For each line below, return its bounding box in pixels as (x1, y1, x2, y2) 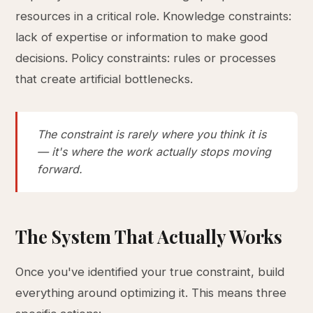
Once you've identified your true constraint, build (15, 265, 285, 279)
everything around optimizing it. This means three (15, 286, 287, 300)
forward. (37, 162, 83, 176)
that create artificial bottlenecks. (15, 72, 194, 86)
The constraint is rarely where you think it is (37, 127, 267, 141)
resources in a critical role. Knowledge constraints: (15, 9, 292, 23)
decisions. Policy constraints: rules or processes (15, 51, 277, 65)
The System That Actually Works (15, 224, 283, 248)
